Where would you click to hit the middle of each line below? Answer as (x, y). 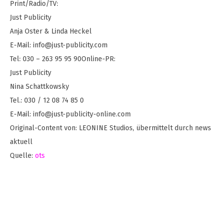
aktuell (21, 142)
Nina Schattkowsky (39, 87)
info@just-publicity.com (70, 45)
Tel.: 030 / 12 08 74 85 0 (47, 100)
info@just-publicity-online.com (82, 114)
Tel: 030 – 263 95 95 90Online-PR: (63, 59)
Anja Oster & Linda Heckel (51, 31)
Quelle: (22, 156)
